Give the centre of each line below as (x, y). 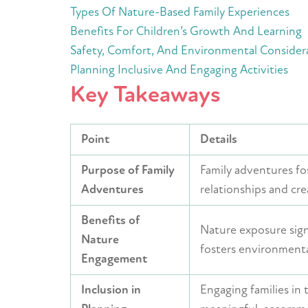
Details (219, 139)
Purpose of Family (128, 170)
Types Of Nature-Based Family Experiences (180, 12)
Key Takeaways (145, 95)
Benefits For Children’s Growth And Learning (186, 31)
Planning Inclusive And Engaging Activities (179, 70)
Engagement (114, 259)
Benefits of (110, 220)
